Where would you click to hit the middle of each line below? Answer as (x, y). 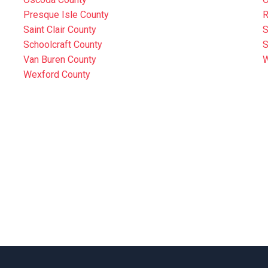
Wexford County (57, 74)
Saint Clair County (60, 30)
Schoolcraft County (63, 45)
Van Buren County (60, 60)
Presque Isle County (66, 15)
